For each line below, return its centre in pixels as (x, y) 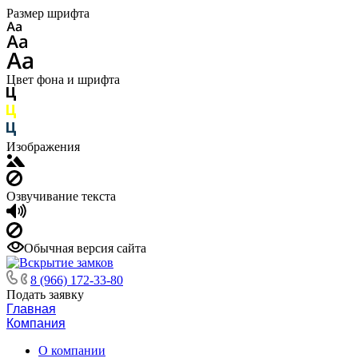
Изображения (43, 147)
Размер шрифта (48, 13)
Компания (36, 323)
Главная (31, 309)
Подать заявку (45, 294)
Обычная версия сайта (85, 248)
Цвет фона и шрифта (63, 80)
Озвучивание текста (61, 196)
